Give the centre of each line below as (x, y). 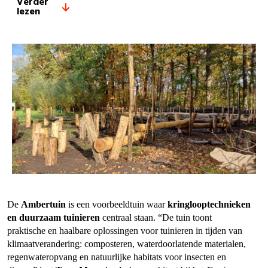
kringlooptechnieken (209, 204)
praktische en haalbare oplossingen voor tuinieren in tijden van (125, 230)
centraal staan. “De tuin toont (156, 217)
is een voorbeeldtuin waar (117, 204)
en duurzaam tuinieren (54, 217)
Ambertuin (43, 204)
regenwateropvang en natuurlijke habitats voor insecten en (117, 257)
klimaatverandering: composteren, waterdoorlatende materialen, (127, 243)
